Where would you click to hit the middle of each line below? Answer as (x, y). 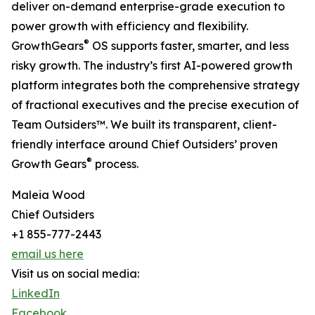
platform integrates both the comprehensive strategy (155, 85)
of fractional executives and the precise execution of (155, 105)
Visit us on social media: (75, 274)
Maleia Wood (48, 195)
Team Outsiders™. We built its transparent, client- (144, 125)
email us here (47, 254)
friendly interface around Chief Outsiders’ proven (144, 144)
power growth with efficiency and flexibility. (130, 26)
